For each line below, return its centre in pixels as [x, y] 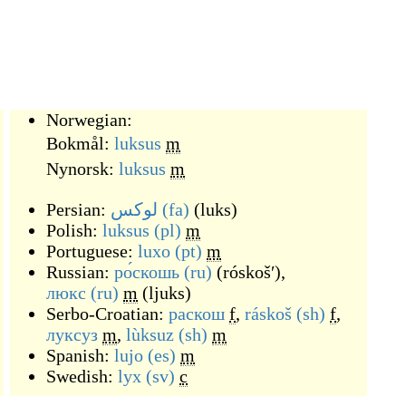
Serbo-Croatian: [107, 314]
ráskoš [268, 314]
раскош [197, 314]
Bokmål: [80, 143]
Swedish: [82, 376]
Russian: [80, 272]
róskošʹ [249, 272]
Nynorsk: [82, 169]
